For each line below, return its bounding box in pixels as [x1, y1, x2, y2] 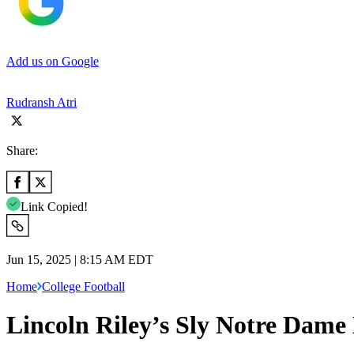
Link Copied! [21, 199, 88, 213]
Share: [6, 143, 38, 157]
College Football [42, 279, 125, 293]
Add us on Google [6, 54, 99, 68]
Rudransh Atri [6, 95, 77, 109]
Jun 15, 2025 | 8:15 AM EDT [6, 252, 153, 266]
